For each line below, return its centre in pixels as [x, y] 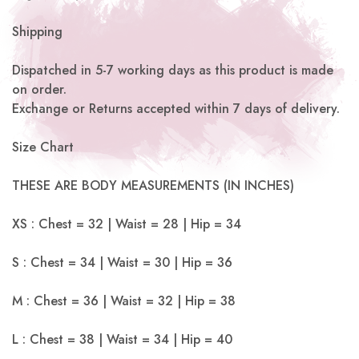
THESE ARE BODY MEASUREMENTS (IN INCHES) [153, 186]
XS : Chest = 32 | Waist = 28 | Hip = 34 [127, 224]
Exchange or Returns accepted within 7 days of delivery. [176, 109]
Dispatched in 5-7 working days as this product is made [173, 71]
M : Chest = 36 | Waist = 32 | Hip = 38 [124, 301]
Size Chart [43, 147]
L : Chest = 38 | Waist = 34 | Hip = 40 [122, 340]
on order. [39, 90]
